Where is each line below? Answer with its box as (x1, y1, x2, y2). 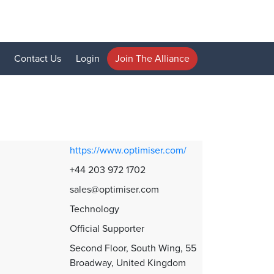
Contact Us (13, 52, 61, 65)
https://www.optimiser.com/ (69, 144, 187, 157)
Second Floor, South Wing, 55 (69, 242, 196, 254)
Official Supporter (69, 222, 144, 235)
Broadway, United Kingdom (69, 256, 186, 269)
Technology (69, 202, 119, 215)
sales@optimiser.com (69, 183, 159, 196)
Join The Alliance (114, 52, 190, 65)
